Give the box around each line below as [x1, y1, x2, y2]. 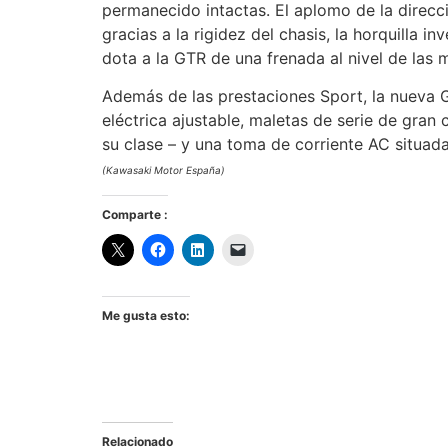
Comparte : [102, 206, 168, 222]
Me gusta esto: [102, 307, 190, 323]
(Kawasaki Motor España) [102, 164, 225, 177]
